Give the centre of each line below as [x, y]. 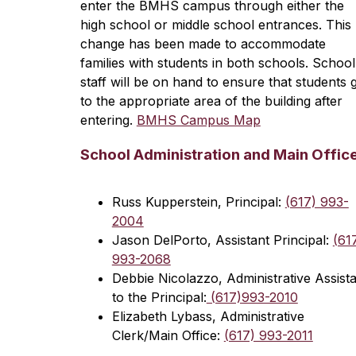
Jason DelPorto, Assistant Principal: [222, 240]
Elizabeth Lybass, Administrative [208, 316]
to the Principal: [159, 297]
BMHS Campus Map [198, 120]
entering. [108, 120]
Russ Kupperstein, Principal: [198, 202]
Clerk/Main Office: [168, 335]
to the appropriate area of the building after [211, 101]
